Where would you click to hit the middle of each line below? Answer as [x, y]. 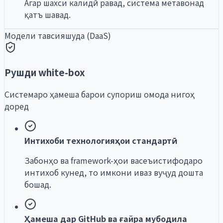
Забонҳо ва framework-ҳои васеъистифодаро [113, 160]
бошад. [38, 184]
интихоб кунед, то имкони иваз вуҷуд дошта [114, 172]
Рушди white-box [45, 72]
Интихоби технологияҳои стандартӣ [101, 140]
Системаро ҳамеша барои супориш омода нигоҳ [100, 94]
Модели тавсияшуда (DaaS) [58, 36]
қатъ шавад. [48, 15]
